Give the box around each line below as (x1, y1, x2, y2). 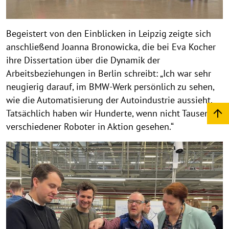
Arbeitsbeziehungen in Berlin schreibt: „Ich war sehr (6, 67, 211, 80)
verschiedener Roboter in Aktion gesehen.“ (6, 121, 174, 133)
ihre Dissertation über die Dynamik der (6, 54, 160, 66)
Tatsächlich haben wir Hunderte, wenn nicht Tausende (6, 107, 219, 120)
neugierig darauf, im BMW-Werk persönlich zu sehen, (6, 81, 214, 93)
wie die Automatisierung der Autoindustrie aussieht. (6, 94, 212, 106)
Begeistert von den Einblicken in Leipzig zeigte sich (6, 28, 211, 40)
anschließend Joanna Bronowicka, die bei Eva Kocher (6, 41, 216, 53)
